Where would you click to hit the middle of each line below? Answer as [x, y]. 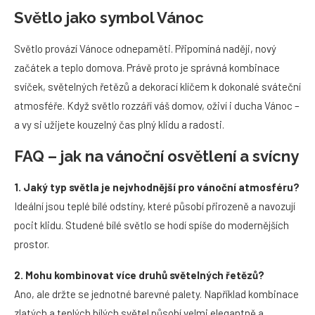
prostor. [32, 244]
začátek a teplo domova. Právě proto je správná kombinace [147, 67]
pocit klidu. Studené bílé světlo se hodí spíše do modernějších [152, 225]
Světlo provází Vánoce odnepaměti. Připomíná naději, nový [145, 49]
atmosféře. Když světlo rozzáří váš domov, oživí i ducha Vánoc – [157, 105]
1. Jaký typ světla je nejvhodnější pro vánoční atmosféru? [157, 187]
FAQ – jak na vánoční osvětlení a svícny [156, 156]
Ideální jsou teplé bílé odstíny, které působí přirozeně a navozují [155, 206]
